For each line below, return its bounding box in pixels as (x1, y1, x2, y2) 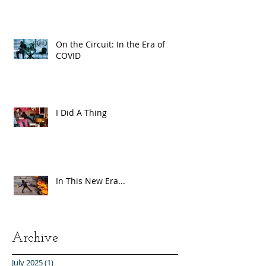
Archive (12, 231, 58, 245)
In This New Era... (56, 175, 125, 186)
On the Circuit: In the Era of (56, 38, 165, 50)
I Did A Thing (56, 106, 107, 118)
